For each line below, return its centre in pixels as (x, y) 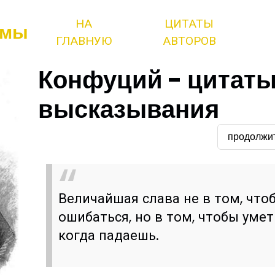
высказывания (129, 109)
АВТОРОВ (189, 41)
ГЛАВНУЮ (84, 41)
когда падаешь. (109, 235)
